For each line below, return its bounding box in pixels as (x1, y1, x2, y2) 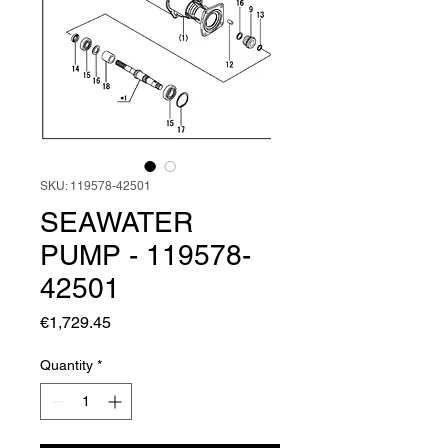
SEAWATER (40, 206, 193, 239)
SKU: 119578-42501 (40, 179, 151, 194)
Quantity (40, 357, 93, 374)
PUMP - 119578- (40, 239, 251, 272)
